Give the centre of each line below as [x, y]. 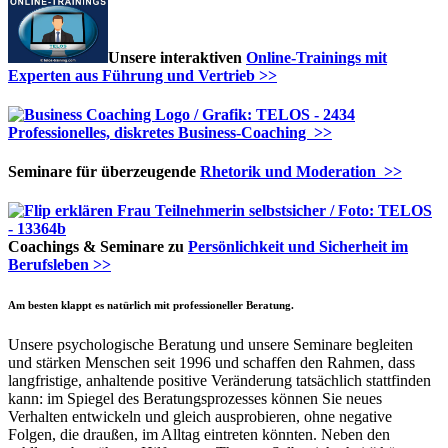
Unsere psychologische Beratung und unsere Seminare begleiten [210, 345]
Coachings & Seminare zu [98, 247]
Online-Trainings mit [316, 57]
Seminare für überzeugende [104, 172]
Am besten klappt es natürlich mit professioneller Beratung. [151, 305]
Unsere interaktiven [177, 57]
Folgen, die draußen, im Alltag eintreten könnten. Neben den [199, 435]
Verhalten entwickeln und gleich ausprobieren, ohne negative [200, 417]
